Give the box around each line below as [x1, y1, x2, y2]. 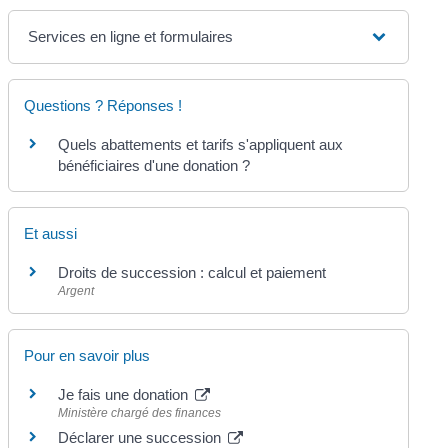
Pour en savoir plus [24, 346, 151, 364]
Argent [58, 283, 95, 298]
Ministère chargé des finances [58, 405, 222, 420]
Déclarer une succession [58, 428, 226, 446]
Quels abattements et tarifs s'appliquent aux [58, 136, 344, 154]
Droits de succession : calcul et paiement [58, 263, 327, 281]
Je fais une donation [58, 385, 193, 403]
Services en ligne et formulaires [28, 28, 234, 46]
